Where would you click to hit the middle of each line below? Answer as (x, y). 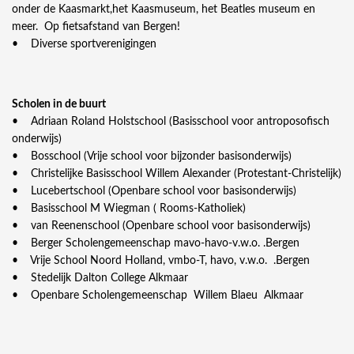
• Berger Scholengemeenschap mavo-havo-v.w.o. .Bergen (156, 244)
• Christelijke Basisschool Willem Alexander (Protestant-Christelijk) (177, 174)
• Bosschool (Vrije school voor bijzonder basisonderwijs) (152, 157)
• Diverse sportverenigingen (84, 45)
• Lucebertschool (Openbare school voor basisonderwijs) (154, 192)
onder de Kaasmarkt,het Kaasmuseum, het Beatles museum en (164, 10)
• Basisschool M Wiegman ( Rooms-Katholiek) (129, 209)
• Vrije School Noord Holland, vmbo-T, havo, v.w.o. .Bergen (161, 261)
